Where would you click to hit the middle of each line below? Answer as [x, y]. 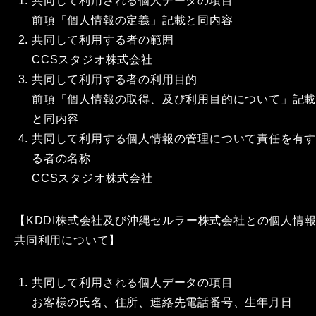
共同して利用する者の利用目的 [115, 79]
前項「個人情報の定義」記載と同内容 [133, 20]
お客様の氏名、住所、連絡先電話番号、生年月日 [162, 302]
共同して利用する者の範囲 [103, 40]
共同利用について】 [68, 240]
